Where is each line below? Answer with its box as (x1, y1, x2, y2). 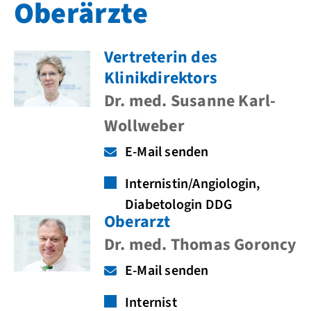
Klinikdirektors (104, 66, 217, 90)
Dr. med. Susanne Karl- (104, 89, 276, 113)
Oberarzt (104, 210, 171, 234)
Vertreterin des (104, 45, 217, 69)
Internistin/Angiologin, (125, 174, 261, 194)
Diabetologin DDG (125, 195, 233, 215)
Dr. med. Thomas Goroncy (104, 233, 297, 257)
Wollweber (104, 114, 185, 138)
